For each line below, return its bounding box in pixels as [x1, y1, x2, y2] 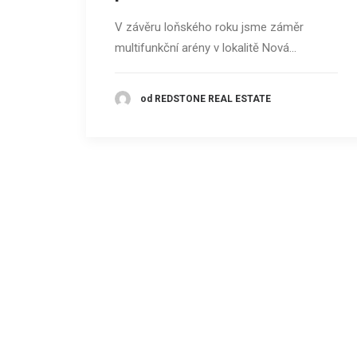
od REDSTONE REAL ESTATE [140, 92, 271, 104]
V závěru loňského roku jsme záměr [115, 20, 304, 35]
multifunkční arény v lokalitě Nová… [115, 41, 296, 56]
